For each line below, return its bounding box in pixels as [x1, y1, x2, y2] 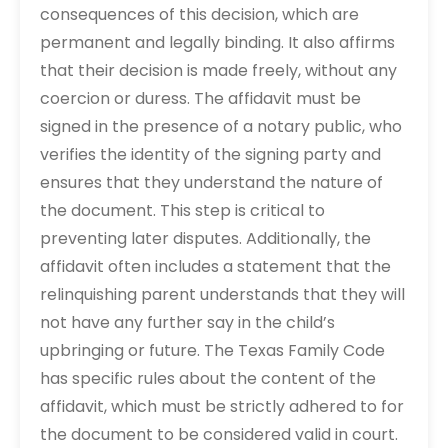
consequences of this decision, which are [40, 3, 359, 26]
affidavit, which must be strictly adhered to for [40, 395, 404, 418]
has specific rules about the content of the [40, 367, 376, 390]
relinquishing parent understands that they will [40, 283, 405, 306]
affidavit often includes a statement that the [40, 255, 391, 278]
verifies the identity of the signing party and [40, 143, 381, 166]
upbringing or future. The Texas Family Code [40, 339, 385, 362]
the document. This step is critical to [40, 199, 325, 222]
